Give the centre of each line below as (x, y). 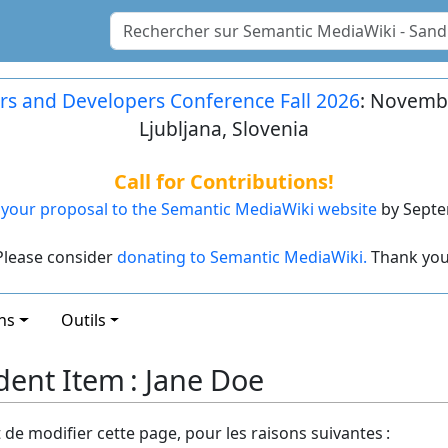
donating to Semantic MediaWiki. (241, 257)
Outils (83, 320)
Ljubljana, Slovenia (223, 128)
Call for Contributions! (223, 181)
